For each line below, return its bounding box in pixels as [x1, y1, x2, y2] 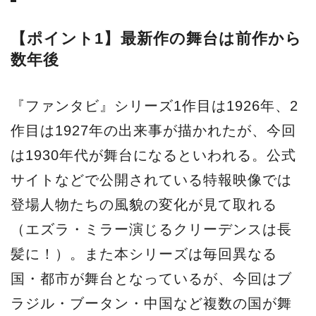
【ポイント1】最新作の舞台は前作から [11, 30, 303, 48]
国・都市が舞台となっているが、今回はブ [11, 270, 292, 286]
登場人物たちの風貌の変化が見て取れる [11, 196, 277, 212]
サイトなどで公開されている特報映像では [11, 171, 292, 188]
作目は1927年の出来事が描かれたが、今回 [11, 122, 296, 138]
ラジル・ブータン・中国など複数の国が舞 [11, 295, 292, 311]
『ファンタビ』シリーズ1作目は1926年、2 [11, 97, 298, 114]
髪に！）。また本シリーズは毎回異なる [11, 245, 277, 262]
